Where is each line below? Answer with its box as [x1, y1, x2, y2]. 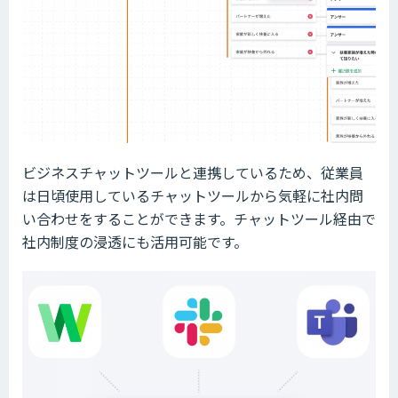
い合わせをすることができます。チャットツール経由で [22, 208, 376, 230]
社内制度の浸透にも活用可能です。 [22, 231, 248, 253]
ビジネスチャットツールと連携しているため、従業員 [22, 162, 363, 184]
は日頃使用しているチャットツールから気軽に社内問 [22, 185, 363, 207]
